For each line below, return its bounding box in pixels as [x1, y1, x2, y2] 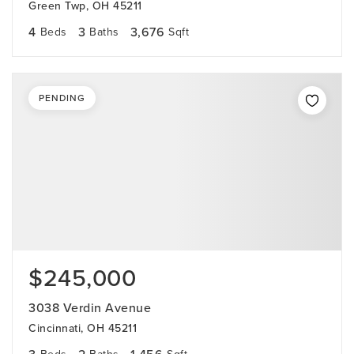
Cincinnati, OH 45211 [28, 320, 137, 337]
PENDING [39, 91, 85, 105]
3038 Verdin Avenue [28, 299, 151, 317]
